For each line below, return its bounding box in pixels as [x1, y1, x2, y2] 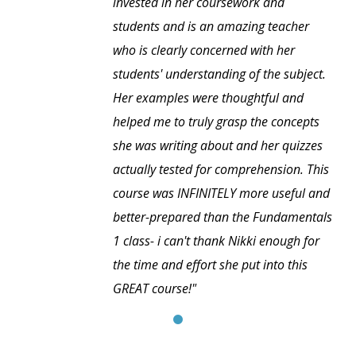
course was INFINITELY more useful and [113, 184, 330, 203]
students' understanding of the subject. [113, 65, 326, 83]
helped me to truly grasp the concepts [113, 113, 319, 131]
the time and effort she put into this [113, 256, 308, 274]
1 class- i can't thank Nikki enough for [113, 232, 319, 250]
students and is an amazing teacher [113, 17, 309, 36]
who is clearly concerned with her [113, 41, 295, 60]
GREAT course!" [113, 280, 196, 298]
